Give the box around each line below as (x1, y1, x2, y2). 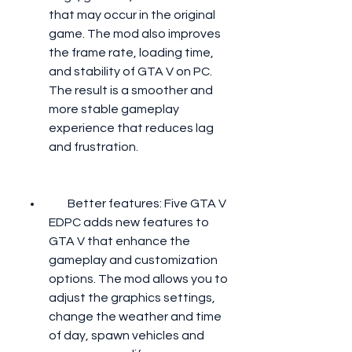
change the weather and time (49, 310, 222, 323)
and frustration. (49, 141, 138, 153)
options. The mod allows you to (49, 273, 228, 285)
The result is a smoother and (49, 84, 213, 97)
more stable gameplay (49, 103, 179, 115)
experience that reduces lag (49, 122, 214, 134)
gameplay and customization (49, 254, 218, 266)
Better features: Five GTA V (49, 197, 68, 210)
